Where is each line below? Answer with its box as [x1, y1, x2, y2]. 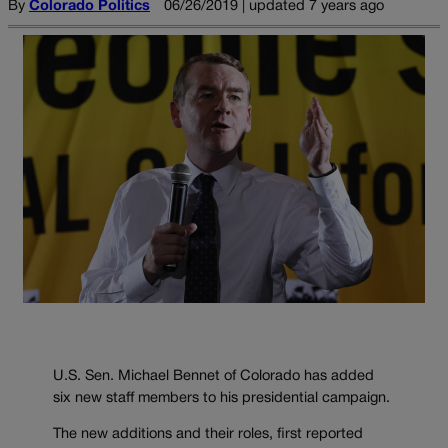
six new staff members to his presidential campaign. [53, 391, 390, 405]
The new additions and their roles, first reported [53, 428, 363, 442]
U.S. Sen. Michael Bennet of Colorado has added [53, 369, 374, 383]
